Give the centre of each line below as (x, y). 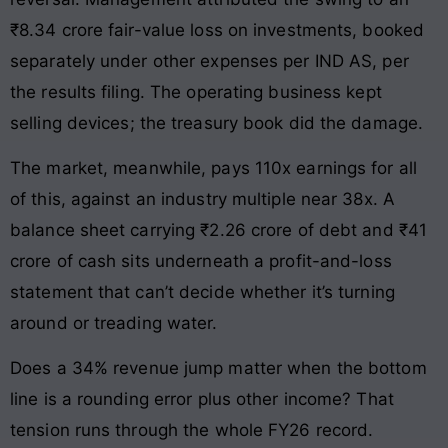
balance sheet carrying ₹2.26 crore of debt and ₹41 (219, 229)
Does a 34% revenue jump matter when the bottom (218, 368)
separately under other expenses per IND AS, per (209, 60)
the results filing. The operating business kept (196, 91)
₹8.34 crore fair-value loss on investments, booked (217, 29)
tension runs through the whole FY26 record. (192, 430)
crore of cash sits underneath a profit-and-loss (201, 260)
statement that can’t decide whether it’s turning (202, 291)
